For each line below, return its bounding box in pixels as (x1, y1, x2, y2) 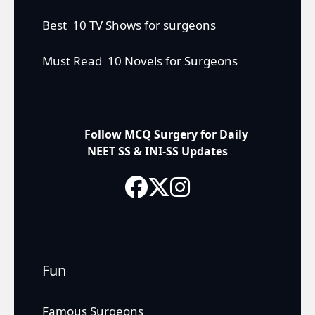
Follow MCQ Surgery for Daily (67, 126, 248, 142)
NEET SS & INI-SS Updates (87, 143, 228, 159)
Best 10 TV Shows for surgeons (42, 17, 216, 34)
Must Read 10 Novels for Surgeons (42, 52, 238, 69)
